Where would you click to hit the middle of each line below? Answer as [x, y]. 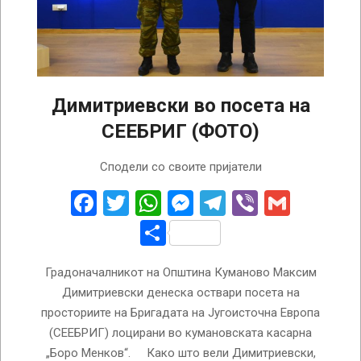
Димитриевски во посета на [180, 105]
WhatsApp [219, 203]
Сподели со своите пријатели [180, 166]
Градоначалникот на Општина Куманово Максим [180, 272]
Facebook [150, 203]
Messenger [256, 203]
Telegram [278, 203]
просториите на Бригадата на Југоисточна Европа [180, 312]
